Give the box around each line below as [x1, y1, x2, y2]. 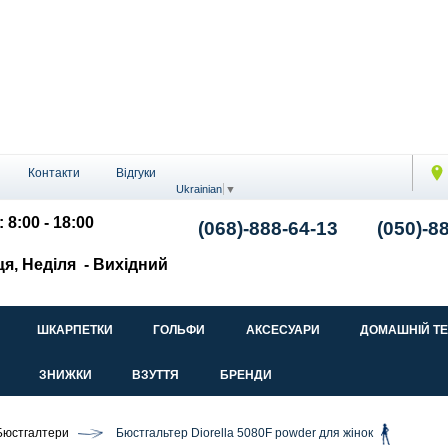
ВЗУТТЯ [132, 368, 180, 383]
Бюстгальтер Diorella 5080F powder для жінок [116, 426, 373, 441]
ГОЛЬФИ [153, 323, 206, 338]
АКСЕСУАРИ [245, 323, 320, 338]
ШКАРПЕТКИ [36, 323, 113, 338]
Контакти [28, 166, 80, 180]
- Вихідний [79, 255, 168, 273]
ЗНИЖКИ [38, 368, 92, 383]
